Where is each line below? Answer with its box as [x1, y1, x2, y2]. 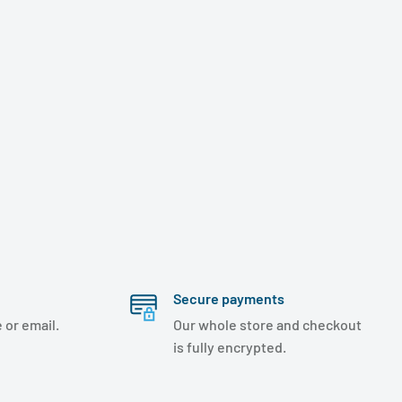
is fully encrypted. [172, 338, 286, 356]
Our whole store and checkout [172, 316, 362, 334]
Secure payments [172, 290, 284, 308]
